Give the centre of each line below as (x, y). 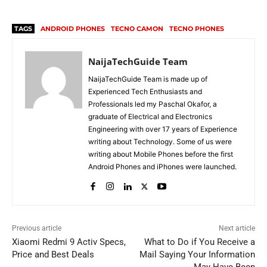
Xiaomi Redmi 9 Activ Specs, (69, 242)
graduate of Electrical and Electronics (150, 117)
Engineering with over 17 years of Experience (163, 129)
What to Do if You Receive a (199, 242)
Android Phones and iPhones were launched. (162, 167)
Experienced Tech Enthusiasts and (145, 92)
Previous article (37, 229)
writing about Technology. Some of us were (160, 142)
